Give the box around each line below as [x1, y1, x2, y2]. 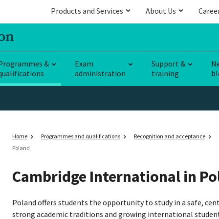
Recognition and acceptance [133, 132, 205, 140]
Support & [152, 58, 185, 68]
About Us [146, 6, 176, 16]
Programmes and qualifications [41, 132, 120, 140]
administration [75, 68, 126, 78]
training [152, 68, 179, 78]
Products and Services [51, 6, 123, 16]
